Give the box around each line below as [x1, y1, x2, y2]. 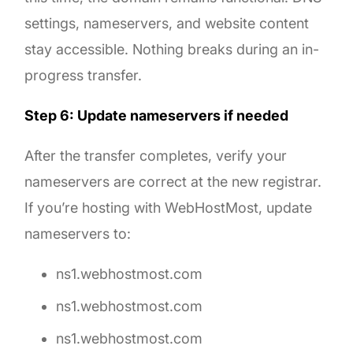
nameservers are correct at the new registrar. [24, 173, 322, 190]
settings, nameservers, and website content [24, 14, 310, 32]
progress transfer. [24, 66, 143, 84]
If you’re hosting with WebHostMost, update [24, 199, 313, 216]
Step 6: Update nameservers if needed [24, 106, 289, 124]
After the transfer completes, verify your [24, 147, 288, 164]
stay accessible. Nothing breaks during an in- [24, 40, 320, 58]
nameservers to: [24, 225, 132, 242]
